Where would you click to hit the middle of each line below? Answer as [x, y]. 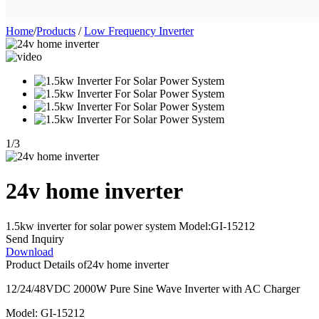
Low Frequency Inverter [139, 31]
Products [56, 31]
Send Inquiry [35, 239]
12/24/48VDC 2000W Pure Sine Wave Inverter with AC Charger [153, 288]
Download [30, 251]
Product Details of [46, 264]
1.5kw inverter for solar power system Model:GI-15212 [130, 226]
